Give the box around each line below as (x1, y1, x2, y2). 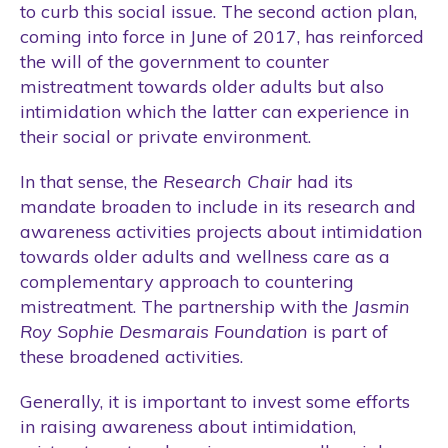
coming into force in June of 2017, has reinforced (20, 24, 424, 48)
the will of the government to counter (20, 49, 329, 73)
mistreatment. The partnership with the (20, 294, 348, 318)
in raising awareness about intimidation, (20, 414, 356, 438)
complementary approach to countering (20, 269, 354, 293)
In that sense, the (20, 169, 163, 193)
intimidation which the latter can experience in (20, 99, 409, 123)
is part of (308, 319, 388, 343)
